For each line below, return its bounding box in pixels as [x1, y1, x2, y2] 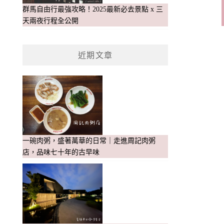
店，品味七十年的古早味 [22, 148, 100, 156]
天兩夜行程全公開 [22, 16, 79, 24]
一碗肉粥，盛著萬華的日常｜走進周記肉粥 [22, 137, 156, 145]
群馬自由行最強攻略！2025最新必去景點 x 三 [22, 5, 163, 13]
